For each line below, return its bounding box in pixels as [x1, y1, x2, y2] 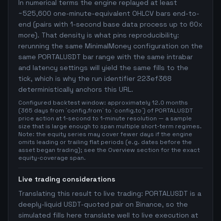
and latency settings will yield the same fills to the [18, 63, 188, 72]
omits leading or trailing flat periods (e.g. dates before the [18, 138, 192, 146]
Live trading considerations [18, 175, 115, 184]
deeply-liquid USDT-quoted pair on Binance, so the [18, 200, 188, 209]
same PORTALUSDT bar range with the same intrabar [18, 52, 193, 61]
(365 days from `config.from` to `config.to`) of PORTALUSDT [18, 107, 193, 114]
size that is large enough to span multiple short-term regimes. [18, 122, 202, 130]
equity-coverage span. [18, 154, 86, 162]
